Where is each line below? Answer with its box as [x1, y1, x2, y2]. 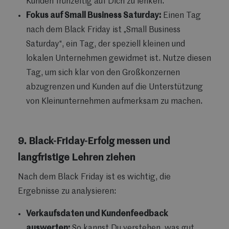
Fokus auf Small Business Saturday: [26, 11, 161, 20]
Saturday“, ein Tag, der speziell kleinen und [26, 40, 185, 49]
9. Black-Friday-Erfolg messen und [18, 136, 170, 146]
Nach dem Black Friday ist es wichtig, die [18, 173, 171, 181]
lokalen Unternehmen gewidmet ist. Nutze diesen [26, 54, 211, 63]
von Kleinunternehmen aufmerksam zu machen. [26, 97, 202, 106]
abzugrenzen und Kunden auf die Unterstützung [26, 83, 203, 91]
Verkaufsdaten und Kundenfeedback [26, 210, 168, 218]
